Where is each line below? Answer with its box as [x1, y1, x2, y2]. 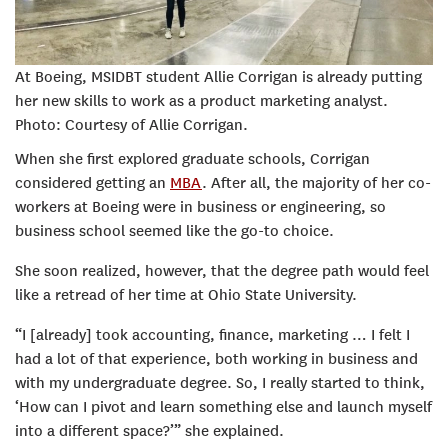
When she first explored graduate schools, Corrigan [15, 149, 370, 168]
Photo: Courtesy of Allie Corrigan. [15, 115, 248, 134]
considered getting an [15, 173, 170, 192]
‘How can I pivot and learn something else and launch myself [15, 397, 432, 416]
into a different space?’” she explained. [15, 421, 284, 440]
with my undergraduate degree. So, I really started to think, [15, 373, 425, 392]
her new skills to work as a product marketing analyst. [15, 91, 388, 110]
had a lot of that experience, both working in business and [15, 349, 418, 368]
